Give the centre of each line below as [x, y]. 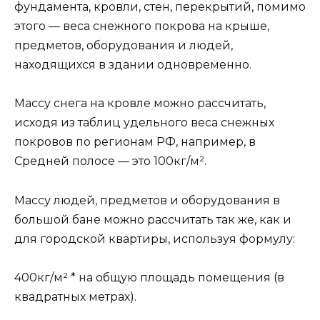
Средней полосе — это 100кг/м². [110, 161]
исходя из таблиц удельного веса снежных [144, 123]
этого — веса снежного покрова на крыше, [142, 26]
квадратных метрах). [75, 296]
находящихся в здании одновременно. [133, 65]
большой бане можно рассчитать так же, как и [153, 219]
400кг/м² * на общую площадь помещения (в [149, 277]
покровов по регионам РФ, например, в [135, 142]
